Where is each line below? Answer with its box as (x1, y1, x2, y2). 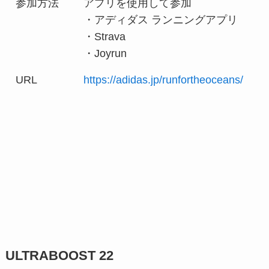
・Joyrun (83, 47, 127, 59)
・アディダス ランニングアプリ (83, 13, 238, 26)
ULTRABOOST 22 (5, 248, 113, 263)
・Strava (83, 30, 126, 43)
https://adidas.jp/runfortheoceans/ (83, 73, 244, 86)
